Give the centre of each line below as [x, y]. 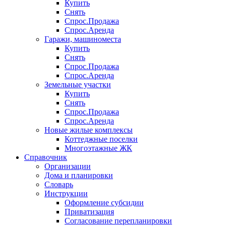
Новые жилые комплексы [89, 130]
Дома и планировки [79, 176]
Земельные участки [78, 85]
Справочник [46, 157]
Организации [68, 166]
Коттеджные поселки [101, 139]
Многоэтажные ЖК [98, 148]
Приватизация [89, 212]
